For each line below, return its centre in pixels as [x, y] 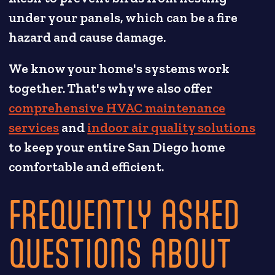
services [34, 128]
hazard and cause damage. [87, 38]
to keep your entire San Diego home [117, 148]
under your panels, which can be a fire [123, 18]
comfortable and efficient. [87, 167]
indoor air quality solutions [172, 128]
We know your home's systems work [119, 69]
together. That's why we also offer [111, 89]
